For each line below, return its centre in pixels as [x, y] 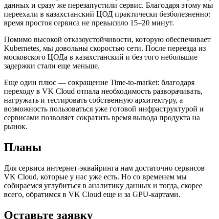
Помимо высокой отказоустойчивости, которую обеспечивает [107, 40]
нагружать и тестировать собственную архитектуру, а [93, 100]
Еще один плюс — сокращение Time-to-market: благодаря [99, 83]
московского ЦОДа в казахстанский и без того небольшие [101, 57]
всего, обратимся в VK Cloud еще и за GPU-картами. [92, 194]
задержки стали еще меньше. [52, 66]
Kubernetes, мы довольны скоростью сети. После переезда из [105, 48]
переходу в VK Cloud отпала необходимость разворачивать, [103, 91]
